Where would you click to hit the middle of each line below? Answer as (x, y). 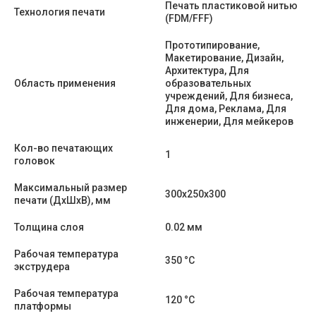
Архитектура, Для (207, 70)
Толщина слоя (49, 227)
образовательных (208, 83)
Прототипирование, (212, 45)
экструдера (42, 266)
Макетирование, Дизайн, (224, 57)
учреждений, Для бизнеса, (229, 96)
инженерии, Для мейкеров (229, 121)
